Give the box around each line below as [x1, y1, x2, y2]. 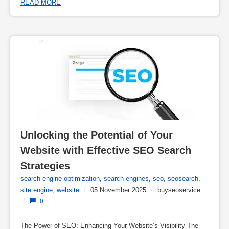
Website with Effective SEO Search [20, 144, 191, 156]
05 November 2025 [90, 186, 146, 194]
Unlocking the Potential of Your [20, 129, 173, 141]
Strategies [20, 159, 70, 171]
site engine [20, 186, 53, 194]
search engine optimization [20, 174, 100, 182]
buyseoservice [157, 186, 200, 194]
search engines [104, 174, 149, 182]
